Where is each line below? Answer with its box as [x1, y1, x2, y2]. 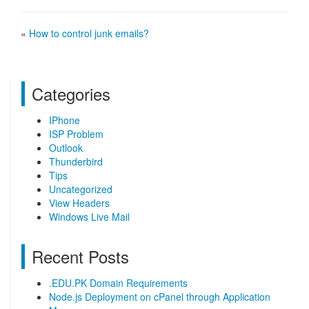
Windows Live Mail [49, 210, 130, 223]
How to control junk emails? [29, 26, 149, 40]
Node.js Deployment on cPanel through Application [49, 290, 270, 303]
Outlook [49, 141, 83, 154]
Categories [32, 81, 110, 106]
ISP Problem [49, 127, 103, 141]
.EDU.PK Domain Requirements [49, 276, 188, 290]
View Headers [49, 196, 110, 210]
